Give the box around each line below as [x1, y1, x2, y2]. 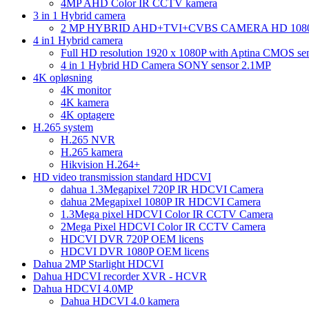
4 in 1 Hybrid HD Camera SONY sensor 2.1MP [61, 59, 271, 71]
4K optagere [61, 108, 114, 121]
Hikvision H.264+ [61, 158, 140, 170]
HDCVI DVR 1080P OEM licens [61, 245, 209, 257]
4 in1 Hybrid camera [33, 34, 123, 46]
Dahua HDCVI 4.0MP [33, 282, 133, 295]
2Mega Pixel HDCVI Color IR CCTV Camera [61, 220, 266, 232]
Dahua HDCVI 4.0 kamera [61, 295, 179, 307]
